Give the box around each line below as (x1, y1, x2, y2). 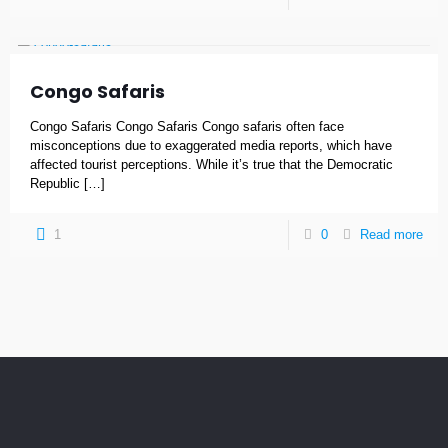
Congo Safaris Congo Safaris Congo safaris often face (30, 119, 344, 134)
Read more (360, 227, 423, 242)
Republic (30, 176, 80, 191)
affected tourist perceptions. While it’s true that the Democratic (30, 157, 393, 172)
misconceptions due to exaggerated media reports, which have (30, 138, 392, 153)
